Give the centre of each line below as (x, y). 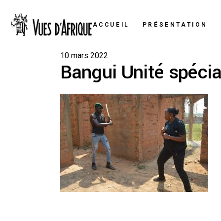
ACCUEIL (111, 24)
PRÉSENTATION (175, 24)
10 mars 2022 (84, 55)
